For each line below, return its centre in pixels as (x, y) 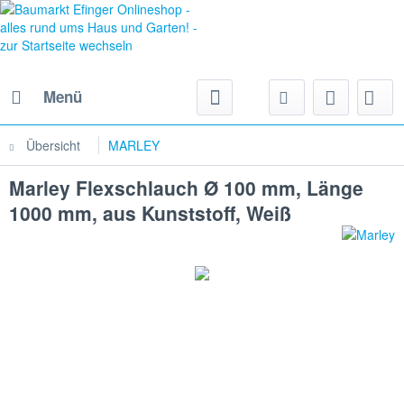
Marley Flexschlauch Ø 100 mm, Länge (186, 188)
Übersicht (53, 145)
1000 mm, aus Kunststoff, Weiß (150, 213)
